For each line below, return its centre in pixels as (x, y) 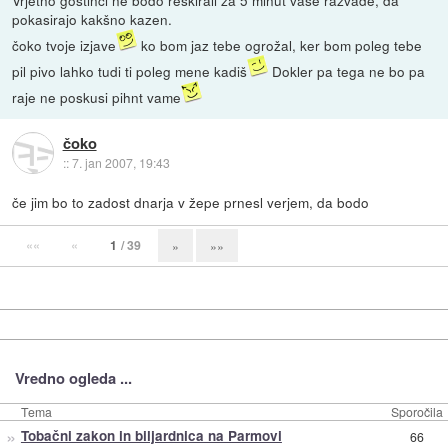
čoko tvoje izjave (64, 45)
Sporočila (417, 412)
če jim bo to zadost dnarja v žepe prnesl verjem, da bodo (191, 202)
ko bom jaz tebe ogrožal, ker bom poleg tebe (280, 45)
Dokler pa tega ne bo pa (347, 71)
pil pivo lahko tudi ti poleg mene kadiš (130, 71)
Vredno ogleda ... (73, 378)
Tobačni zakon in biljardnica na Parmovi (151, 436)
